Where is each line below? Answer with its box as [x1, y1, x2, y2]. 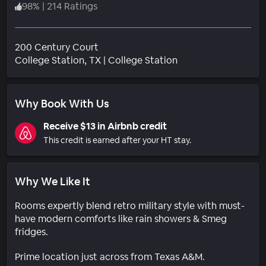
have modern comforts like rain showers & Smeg [15, 212, 227, 225]
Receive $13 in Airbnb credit [43, 119, 167, 132]
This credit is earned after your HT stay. [43, 134, 191, 145]
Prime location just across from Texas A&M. [15, 250, 205, 263]
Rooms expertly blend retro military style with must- [15, 199, 245, 212]
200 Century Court [15, 40, 99, 53]
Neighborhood [177, 53, 241, 66]
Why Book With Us [15, 96, 109, 110]
